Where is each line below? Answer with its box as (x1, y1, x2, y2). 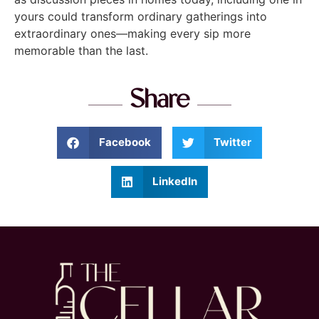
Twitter (214, 135, 251, 150)
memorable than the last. (14, 43, 148, 58)
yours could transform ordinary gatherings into (14, 9, 267, 24)
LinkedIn (152, 174, 198, 189)
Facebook (98, 135, 151, 150)
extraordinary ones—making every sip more (14, 26, 251, 41)
